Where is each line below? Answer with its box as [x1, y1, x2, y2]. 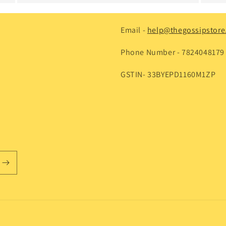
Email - [121, 25, 147, 35]
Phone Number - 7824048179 [121, 47, 224, 58]
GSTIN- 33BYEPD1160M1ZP [121, 69, 216, 80]
